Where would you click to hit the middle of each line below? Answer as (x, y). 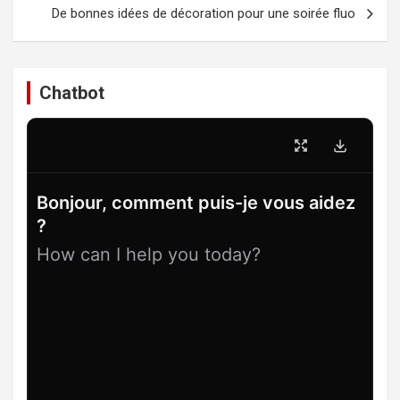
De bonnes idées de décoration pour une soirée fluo (204, 13)
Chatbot (72, 93)
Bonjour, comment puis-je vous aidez (196, 203)
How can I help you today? (149, 254)
